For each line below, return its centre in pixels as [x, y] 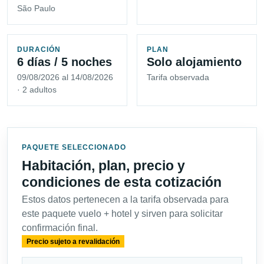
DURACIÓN [39, 50]
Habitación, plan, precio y [103, 166]
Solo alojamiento [194, 62]
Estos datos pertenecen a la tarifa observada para [125, 200]
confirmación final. [60, 228]
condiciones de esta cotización [122, 182]
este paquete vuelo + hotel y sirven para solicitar [122, 214]
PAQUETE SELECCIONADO [74, 148]
